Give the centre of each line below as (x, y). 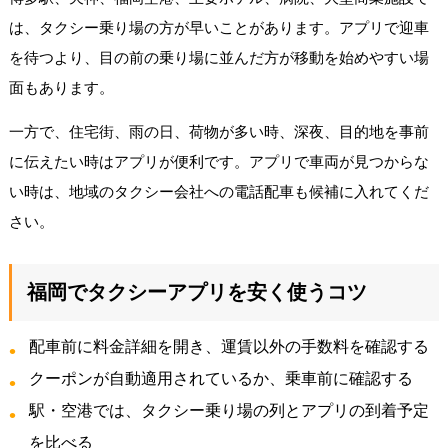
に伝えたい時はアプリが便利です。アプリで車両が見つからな (218, 161)
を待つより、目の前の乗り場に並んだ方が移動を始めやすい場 (218, 57)
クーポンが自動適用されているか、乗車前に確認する (220, 378)
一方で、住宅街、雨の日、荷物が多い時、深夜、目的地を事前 (218, 131)
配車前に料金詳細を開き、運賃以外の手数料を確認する (228, 346)
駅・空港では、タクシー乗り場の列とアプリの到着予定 (228, 410)
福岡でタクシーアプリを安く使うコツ (196, 291)
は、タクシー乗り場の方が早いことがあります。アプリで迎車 (218, 27)
